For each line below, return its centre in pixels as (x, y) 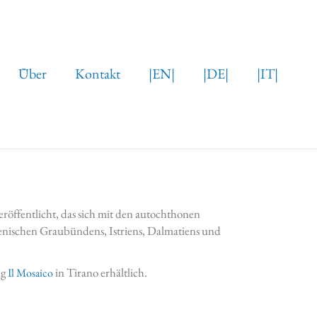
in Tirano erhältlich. (100, 273)
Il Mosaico (30, 273)
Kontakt (98, 74)
